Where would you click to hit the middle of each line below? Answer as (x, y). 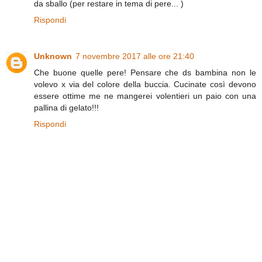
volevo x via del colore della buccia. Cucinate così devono (145, 85)
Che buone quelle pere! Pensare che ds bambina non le (145, 73)
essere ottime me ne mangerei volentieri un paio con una (145, 96)
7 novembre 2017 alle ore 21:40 (135, 56)
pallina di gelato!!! (66, 108)
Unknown (53, 56)
